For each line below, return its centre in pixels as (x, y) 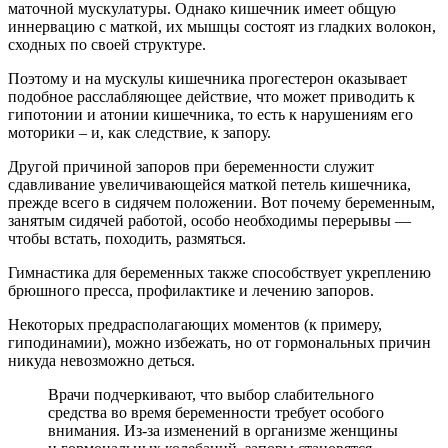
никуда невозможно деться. (101, 360)
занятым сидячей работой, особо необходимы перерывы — (209, 220)
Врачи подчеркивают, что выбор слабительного (211, 394)
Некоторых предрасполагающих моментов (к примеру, (195, 324)
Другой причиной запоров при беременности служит (191, 166)
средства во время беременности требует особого (216, 412)
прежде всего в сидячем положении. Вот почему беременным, (221, 202)
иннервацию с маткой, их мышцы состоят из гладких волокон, (222, 26)
